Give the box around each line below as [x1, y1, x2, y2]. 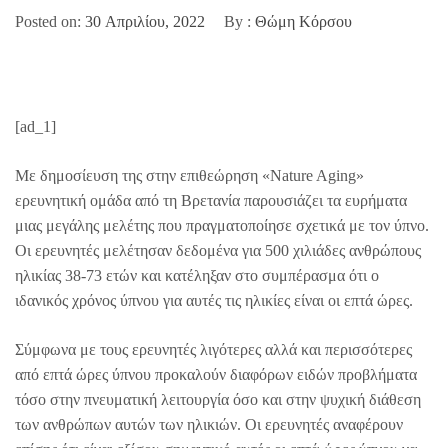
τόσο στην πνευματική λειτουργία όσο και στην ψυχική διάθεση [15, 391, 421, 409]
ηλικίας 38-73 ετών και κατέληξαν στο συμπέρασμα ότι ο [15, 267, 379, 285]
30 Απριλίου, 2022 [85, 13, 205, 31]
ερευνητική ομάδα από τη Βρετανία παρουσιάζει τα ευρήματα [15, 192, 407, 210]
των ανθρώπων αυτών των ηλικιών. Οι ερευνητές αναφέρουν [15, 416, 403, 434]
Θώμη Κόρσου [255, 13, 352, 31]
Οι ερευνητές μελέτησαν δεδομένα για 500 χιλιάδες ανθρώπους [15, 242, 421, 260]
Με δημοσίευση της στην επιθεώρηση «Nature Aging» [15, 167, 364, 185]
